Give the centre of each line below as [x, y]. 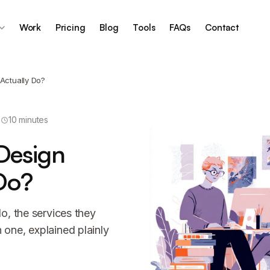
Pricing [70, 27]
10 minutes [28, 120]
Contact [221, 27]
